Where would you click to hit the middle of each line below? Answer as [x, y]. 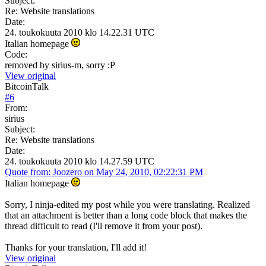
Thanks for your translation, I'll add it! [76, 247]
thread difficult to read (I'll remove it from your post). [104, 226]
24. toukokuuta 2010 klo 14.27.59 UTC [80, 161]
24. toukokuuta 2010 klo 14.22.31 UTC [80, 32]
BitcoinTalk [27, 86]
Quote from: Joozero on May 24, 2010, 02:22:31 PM [104, 172]
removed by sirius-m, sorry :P [60, 65]
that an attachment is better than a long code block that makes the [126, 215]
